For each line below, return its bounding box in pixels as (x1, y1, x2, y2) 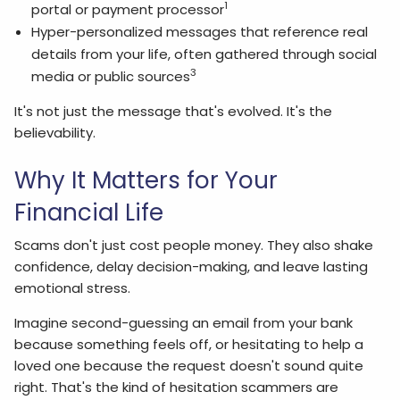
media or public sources (30, 67, 190, 87)
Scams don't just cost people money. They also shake (14, 236, 374, 255)
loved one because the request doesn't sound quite (14, 356, 364, 376)
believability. (14, 123, 96, 143)
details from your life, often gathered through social (30, 45, 377, 64)
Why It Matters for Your (14, 163, 279, 196)
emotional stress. (14, 279, 131, 298)
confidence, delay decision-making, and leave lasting (14, 257, 369, 277)
